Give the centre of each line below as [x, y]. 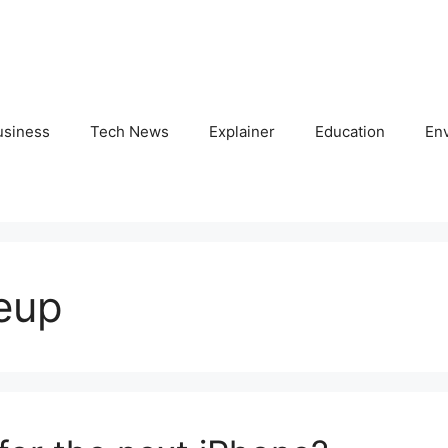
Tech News [129, 132]
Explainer [242, 132]
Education [350, 132]
